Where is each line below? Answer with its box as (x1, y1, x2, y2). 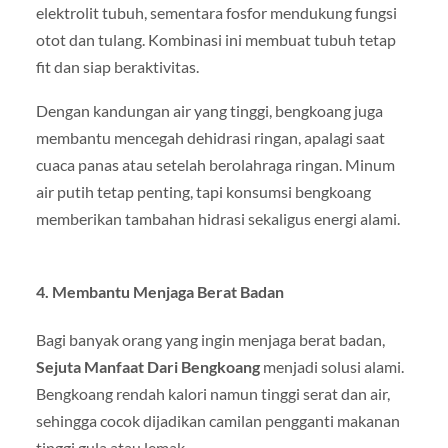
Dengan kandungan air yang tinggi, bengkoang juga (35, 100, 383, 120)
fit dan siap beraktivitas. (35, 57, 199, 77)
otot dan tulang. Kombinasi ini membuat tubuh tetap (35, 30, 396, 50)
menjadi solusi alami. (259, 356, 404, 376)
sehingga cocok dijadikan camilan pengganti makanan (35, 410, 400, 430)
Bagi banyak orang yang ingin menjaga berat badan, (35, 329, 385, 349)
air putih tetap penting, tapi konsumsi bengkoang (35, 181, 371, 201)
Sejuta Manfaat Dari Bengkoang (35, 356, 260, 376)
